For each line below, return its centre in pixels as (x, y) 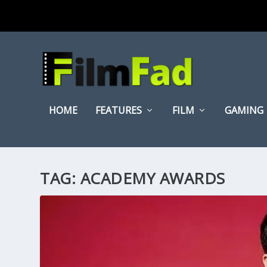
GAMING (244, 110)
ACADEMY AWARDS (153, 178)
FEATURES (119, 110)
